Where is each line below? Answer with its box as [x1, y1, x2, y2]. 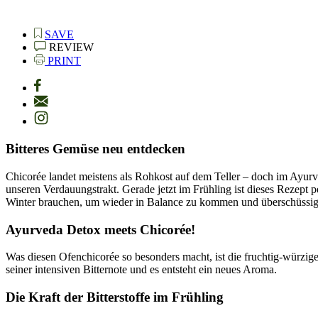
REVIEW [49, 41, 94, 54]
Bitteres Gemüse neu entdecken [6, 141, 185, 157]
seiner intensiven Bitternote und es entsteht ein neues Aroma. [6, 263, 277, 276]
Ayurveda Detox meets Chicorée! [6, 221, 195, 237]
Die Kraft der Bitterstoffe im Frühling [6, 290, 224, 305]
